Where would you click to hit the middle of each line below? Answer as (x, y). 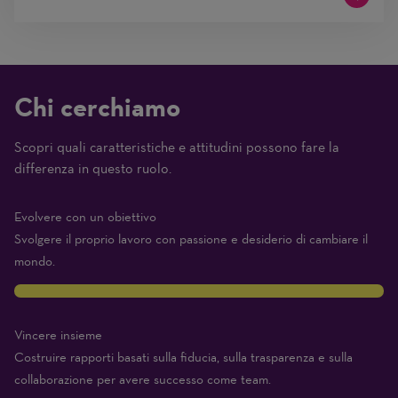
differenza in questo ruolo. (93, 168)
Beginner (197, 189)
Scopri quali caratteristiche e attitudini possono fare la (177, 147)
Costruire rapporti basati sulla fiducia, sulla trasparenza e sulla (183, 357)
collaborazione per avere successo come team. (143, 379)
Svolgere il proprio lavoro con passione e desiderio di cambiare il (191, 239)
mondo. (35, 261)
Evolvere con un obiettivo (85, 217)
